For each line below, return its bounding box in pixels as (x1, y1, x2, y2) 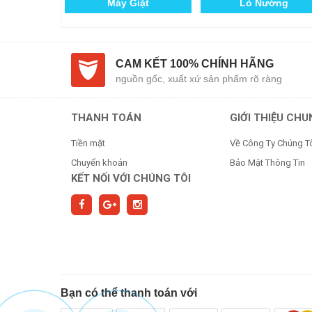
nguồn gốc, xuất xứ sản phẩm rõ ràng (116, 72, 282, 84)
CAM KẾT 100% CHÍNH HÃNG (116, 57, 274, 70)
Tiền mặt (71, 137, 105, 148)
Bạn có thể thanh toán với (61, 287, 197, 299)
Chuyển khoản (71, 157, 127, 168)
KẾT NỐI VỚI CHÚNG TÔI (71, 171, 191, 185)
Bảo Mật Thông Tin (230, 157, 305, 168)
